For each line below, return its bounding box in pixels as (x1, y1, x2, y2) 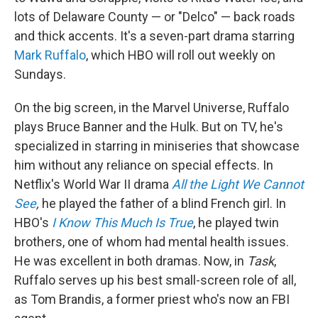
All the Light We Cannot (172, 177, 304, 192)
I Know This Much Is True (52, 215, 193, 230)
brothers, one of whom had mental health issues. (14, 234, 289, 249)
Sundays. (14, 67, 66, 82)
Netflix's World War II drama (14, 177, 172, 192)
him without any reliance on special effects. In (14, 158, 273, 172)
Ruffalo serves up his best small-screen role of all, (14, 273, 296, 287)
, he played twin (193, 215, 279, 230)
